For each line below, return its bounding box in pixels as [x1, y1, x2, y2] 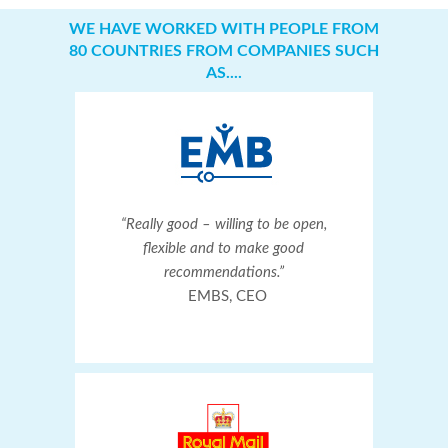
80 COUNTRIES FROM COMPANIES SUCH [68, 43, 379, 60]
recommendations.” [163, 265, 284, 281]
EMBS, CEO [180, 289, 268, 305]
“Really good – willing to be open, [120, 217, 327, 233]
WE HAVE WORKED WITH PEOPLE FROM [68, 21, 379, 38]
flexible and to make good [143, 241, 305, 257]
